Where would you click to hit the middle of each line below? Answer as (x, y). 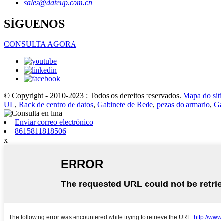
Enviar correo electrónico (54, 122)
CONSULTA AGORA (40, 44)
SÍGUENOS (34, 23)
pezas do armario (183, 105)
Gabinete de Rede (125, 105)
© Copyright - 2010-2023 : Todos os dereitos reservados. (92, 96)
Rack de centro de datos (56, 105)
